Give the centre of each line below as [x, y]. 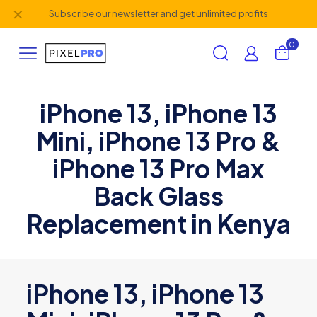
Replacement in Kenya [158, 223]
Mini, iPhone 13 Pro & [158, 140]
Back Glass [158, 196]
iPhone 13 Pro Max [158, 168]
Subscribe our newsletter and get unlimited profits [158, 13]
